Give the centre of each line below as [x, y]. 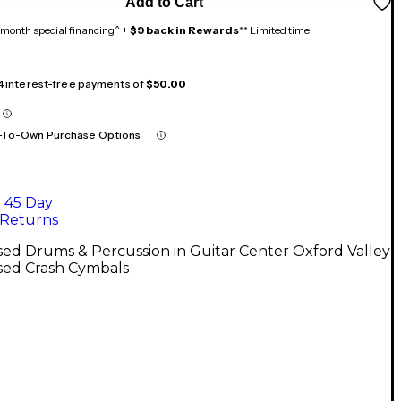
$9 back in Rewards [184, 30]
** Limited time [274, 30]
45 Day [29, 202]
